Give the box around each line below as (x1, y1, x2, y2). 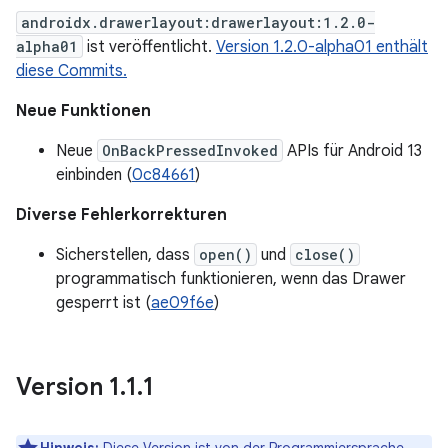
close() (295, 245, 355, 264)
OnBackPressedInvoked (102, 141, 278, 160)
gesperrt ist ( (56, 293, 151, 313)
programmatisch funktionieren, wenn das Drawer (56, 269, 406, 289)
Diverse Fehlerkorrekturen (16, 205, 227, 225)
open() (199, 245, 252, 264)
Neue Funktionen (16, 101, 151, 121)
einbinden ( (56, 165, 132, 185)
